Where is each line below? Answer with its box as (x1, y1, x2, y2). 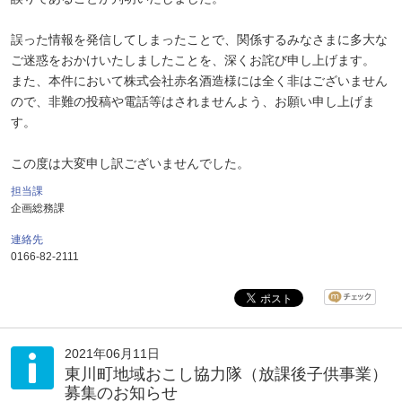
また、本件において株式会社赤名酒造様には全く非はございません (11, 74, 388, 88)
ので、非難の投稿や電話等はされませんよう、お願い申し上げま (11, 94, 375, 109)
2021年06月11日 (65, 346, 160, 361)
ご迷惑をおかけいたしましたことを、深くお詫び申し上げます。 (11, 53, 375, 67)
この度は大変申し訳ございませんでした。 (11, 156, 249, 170)
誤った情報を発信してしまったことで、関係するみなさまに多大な (11, 32, 388, 47)
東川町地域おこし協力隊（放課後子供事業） (65, 365, 388, 383)
